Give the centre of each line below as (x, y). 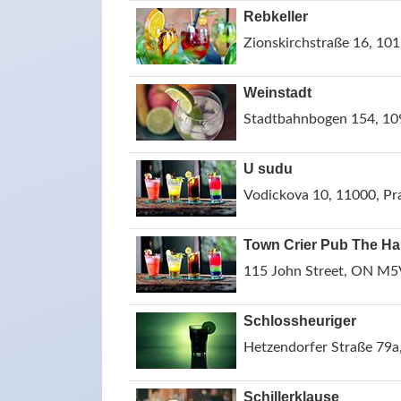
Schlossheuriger (300, 321)
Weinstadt (277, 93)
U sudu (268, 169)
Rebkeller (276, 17)
